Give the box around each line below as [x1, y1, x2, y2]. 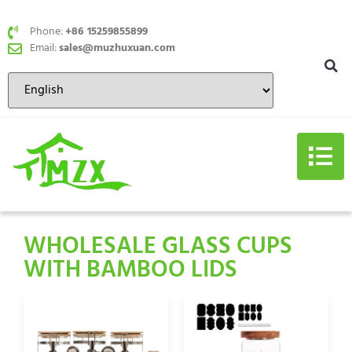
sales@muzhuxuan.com [58, 39, 175, 57]
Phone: [29, 23, 65, 41]
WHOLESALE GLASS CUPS [24, 227, 292, 266]
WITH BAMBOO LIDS [24, 251, 237, 289]
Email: [29, 39, 59, 57]
